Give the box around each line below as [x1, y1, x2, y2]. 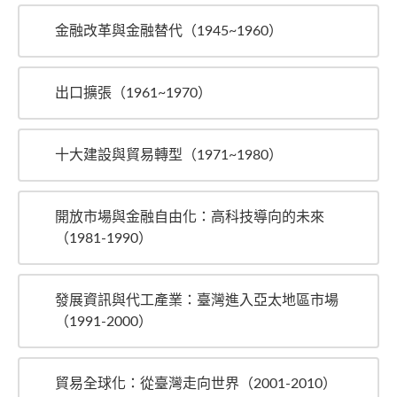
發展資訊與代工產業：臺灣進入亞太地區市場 [55, 292, 339, 307]
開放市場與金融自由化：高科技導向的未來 [55, 209, 324, 224]
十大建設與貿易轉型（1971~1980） [55, 147, 283, 162]
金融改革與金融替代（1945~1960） [55, 23, 283, 38]
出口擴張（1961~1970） [55, 85, 212, 100]
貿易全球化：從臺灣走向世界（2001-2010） [55, 376, 337, 391]
